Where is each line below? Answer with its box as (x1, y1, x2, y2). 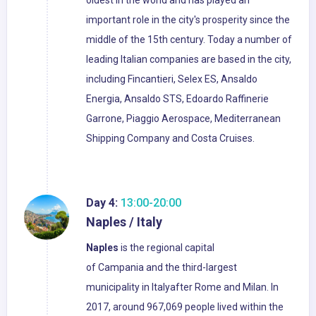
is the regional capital (119, 242, 214, 254)
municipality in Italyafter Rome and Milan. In (86, 281, 279, 293)
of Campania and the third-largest (86, 262, 237, 274)
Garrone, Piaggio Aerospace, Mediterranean (86, 113, 281, 125)
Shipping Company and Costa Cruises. (86, 133, 255, 145)
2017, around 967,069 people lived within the (86, 301, 284, 313)
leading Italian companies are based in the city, (86, 54, 291, 66)
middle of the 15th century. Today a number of (86, 34, 292, 46)
